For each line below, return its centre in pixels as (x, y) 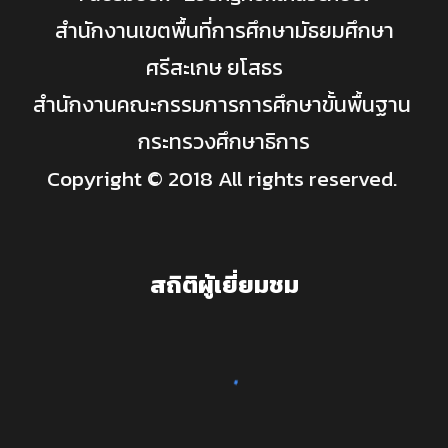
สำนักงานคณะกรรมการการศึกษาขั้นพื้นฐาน (224, 104)
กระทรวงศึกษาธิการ (224, 141)
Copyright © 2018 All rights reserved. (224, 178)
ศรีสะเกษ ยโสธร (224, 67)
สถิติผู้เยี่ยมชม (224, 284)
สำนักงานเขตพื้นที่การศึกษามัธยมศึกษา (224, 30)
